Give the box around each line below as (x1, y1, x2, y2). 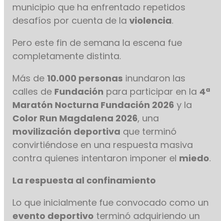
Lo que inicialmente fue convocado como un (12, 196, 209, 209)
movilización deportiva (12, 125, 121, 138)
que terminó (120, 125, 177, 138)
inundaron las (123, 72, 186, 85)
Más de (12, 72, 47, 85)
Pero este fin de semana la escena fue (12, 37, 183, 49)
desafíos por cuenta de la (12, 14, 130, 27)
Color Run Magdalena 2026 (12, 112, 138, 125)
